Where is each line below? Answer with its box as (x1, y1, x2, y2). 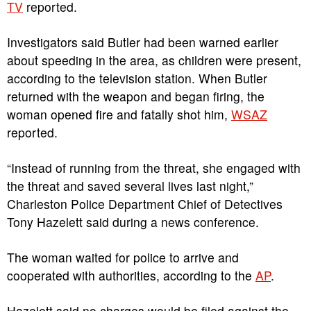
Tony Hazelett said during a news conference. (7, 213, 259, 230)
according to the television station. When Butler (7, 69, 267, 87)
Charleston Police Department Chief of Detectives (7, 195, 283, 212)
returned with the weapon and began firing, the (7, 87, 264, 105)
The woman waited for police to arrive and (7, 249, 239, 266)
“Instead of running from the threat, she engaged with (7, 159, 301, 176)
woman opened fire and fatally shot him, (7, 106, 231, 123)
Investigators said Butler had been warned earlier (7, 33, 278, 51)
